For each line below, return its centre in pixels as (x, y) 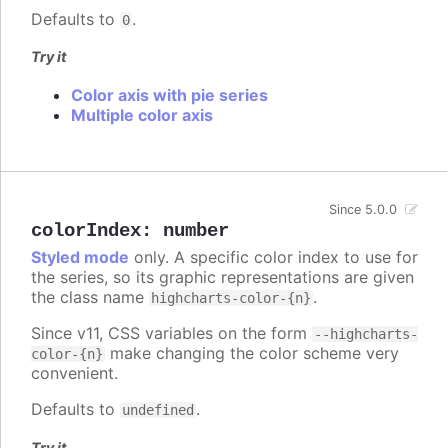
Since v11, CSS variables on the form (171, 333)
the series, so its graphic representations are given (222, 277)
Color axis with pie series (169, 94)
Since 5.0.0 (363, 209)
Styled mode (80, 257)
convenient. (74, 373)
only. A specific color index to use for (273, 257)
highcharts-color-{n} (231, 298)
